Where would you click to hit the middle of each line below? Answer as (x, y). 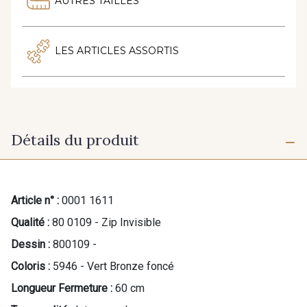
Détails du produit (75, 139)
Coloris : (30, 267)
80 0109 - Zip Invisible (107, 223)
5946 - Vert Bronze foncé (113, 267)
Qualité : (30, 223)
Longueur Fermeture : (62, 288)
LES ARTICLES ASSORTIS (117, 51)
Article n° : (35, 201)
